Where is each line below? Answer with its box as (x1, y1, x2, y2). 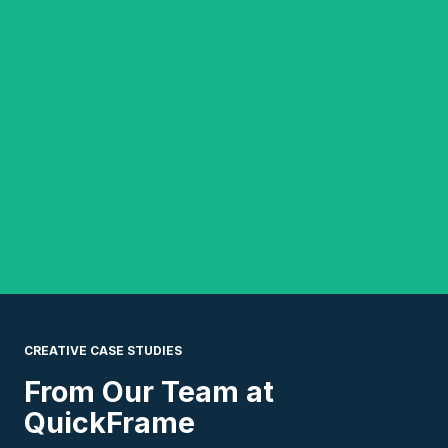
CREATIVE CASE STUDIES (24, 343, 182, 359)
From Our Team (24, 374, 246, 410)
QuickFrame (24, 405, 195, 441)
